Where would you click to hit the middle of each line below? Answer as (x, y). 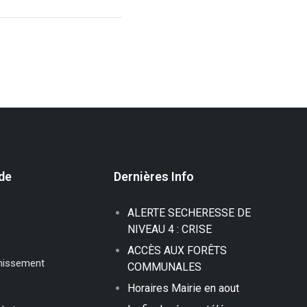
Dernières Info (154, 176)
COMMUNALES (164, 267)
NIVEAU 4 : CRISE (170, 229)
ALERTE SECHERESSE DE (189, 212)
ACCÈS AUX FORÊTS (177, 250)
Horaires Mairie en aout (183, 288)
